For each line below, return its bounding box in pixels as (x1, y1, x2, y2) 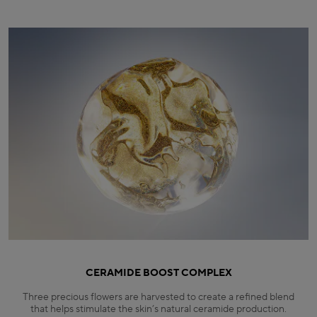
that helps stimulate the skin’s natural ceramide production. (30, 302, 287, 316)
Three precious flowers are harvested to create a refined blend (23, 290, 294, 304)
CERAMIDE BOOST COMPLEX (85, 266, 232, 279)
